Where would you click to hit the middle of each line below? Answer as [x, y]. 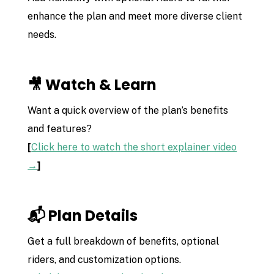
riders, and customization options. [105, 260]
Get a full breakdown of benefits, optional [124, 242]
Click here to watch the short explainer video [134, 147]
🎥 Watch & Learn [92, 85]
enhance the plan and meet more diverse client [135, 17]
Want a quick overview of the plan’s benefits [128, 111]
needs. [42, 35]
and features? [60, 129]
